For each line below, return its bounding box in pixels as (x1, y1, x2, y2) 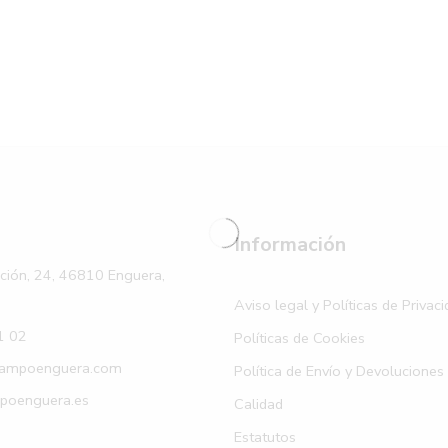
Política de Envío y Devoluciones (234, 360, 444, 381)
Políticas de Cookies (234, 327, 365, 348)
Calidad (234, 393, 283, 414)
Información (234, 230, 346, 258)
